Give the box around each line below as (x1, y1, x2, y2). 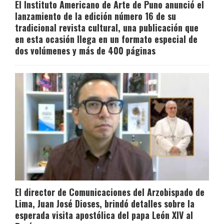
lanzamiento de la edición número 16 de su (15, 9, 176, 22)
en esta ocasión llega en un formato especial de (15, 32, 197, 45)
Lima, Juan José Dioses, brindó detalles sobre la (15, 197, 194, 210)
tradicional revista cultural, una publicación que (15, 20, 198, 34)
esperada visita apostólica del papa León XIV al (15, 208, 193, 222)
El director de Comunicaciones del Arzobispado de (15, 185, 204, 199)
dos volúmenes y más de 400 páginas (15, 43, 155, 57)
